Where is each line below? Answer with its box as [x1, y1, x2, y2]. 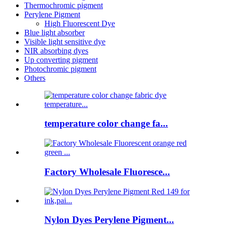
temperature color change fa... [44, 118, 168, 129]
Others [24, 73, 45, 82]
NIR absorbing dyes [24, 46, 88, 55]
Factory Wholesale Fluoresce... [44, 166, 170, 177]
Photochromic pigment [24, 64, 96, 73]
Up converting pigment [24, 55, 98, 64]
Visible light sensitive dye [24, 37, 105, 46]
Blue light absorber [24, 28, 85, 37]
